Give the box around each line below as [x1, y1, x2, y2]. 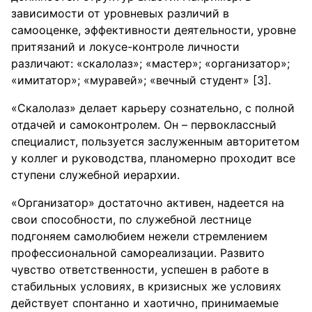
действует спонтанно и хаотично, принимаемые [11, 296, 279, 310]
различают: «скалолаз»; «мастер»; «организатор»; [11, 56, 290, 70]
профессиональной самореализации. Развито [11, 246, 265, 260]
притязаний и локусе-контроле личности [11, 40, 240, 54]
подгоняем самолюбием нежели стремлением [11, 229, 267, 243]
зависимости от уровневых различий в [11, 6, 229, 20]
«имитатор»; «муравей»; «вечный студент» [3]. [11, 73, 271, 87]
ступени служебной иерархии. [11, 168, 180, 182]
